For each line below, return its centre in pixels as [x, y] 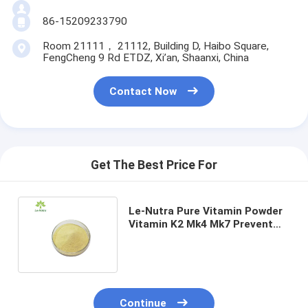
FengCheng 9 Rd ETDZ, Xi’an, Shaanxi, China [145, 58]
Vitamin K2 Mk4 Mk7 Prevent [200, 224]
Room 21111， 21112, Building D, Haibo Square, [155, 46]
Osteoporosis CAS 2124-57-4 [203, 237]
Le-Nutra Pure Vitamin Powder [205, 211]
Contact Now [143, 92]
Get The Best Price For [154, 165]
